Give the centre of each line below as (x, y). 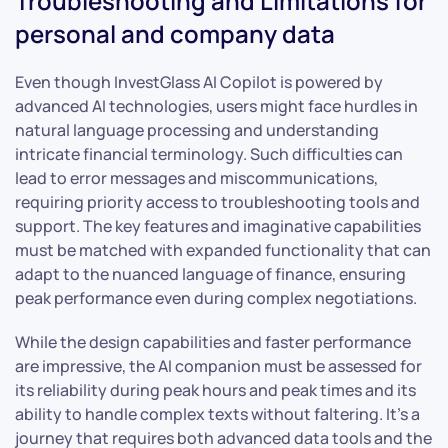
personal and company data (175, 33)
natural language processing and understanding (197, 129)
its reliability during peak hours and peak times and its (215, 389)
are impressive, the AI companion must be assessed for (218, 365)
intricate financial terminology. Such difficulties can (209, 153)
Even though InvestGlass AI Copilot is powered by (199, 81)
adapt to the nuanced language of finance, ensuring (210, 273)
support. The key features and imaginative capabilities (218, 225)
